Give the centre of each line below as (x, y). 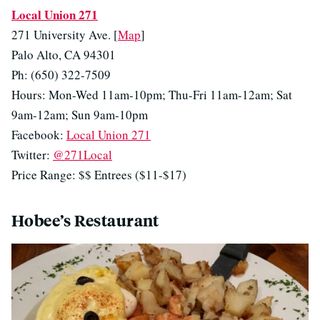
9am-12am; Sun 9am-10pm (80, 115)
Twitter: (32, 155)
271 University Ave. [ (65, 35)
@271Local (82, 155)
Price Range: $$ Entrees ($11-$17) (99, 175)
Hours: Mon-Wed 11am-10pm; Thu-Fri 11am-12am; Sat (152, 95)
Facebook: (39, 135)
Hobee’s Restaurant (85, 221)
